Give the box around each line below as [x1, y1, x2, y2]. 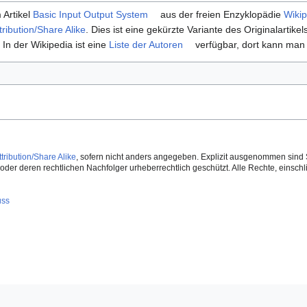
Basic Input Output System [33, 9, 148, 21]
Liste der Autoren [109, 39, 183, 51]
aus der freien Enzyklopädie [158, 9, 284, 21]
